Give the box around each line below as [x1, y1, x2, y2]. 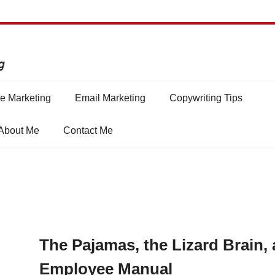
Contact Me [63, 125, 113, 136]
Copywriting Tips [169, 93, 242, 104]
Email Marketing [74, 93, 145, 104]
